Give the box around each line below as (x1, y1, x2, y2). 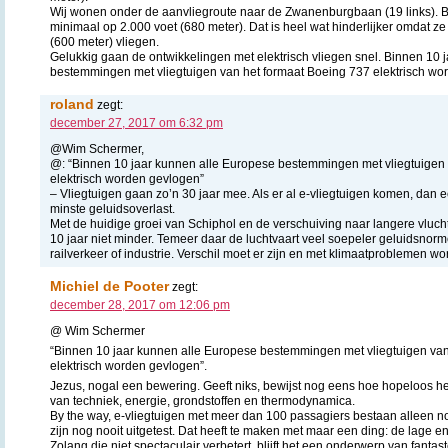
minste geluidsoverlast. (50, 202, 175, 217)
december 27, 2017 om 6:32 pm (50, 116, 223, 131)
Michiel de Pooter (50, 278, 169, 295)
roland (50, 96, 94, 113)
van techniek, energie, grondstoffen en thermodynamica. (50, 394, 355, 409)
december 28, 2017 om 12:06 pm (50, 298, 230, 313)
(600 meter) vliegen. (50, 35, 159, 50)
